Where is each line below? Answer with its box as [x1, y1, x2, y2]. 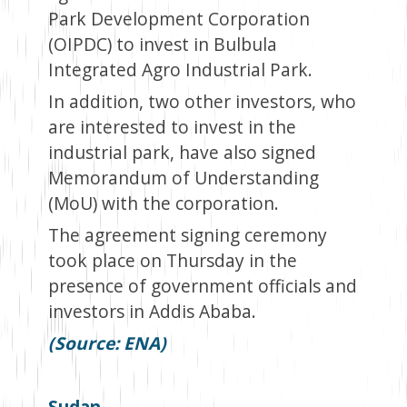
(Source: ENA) [47, 331, 166, 356]
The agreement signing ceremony [47, 223, 327, 248]
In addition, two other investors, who [47, 89, 356, 114]
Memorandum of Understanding [47, 165, 319, 191]
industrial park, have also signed [47, 140, 316, 165]
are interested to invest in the [47, 114, 296, 140]
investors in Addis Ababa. [47, 299, 256, 324]
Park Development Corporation [47, 6, 310, 32]
